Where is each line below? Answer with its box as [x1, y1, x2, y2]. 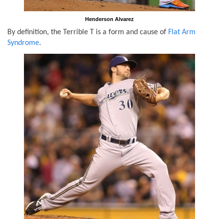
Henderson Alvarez [85, 16, 134, 22]
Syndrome [7, 39, 39, 47]
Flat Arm [168, 28, 196, 36]
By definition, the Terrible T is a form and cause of [7, 28, 168, 36]
